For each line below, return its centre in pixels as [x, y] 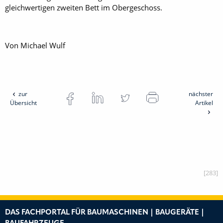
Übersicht [23, 103]
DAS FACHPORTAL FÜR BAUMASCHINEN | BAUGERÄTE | [105, 213]
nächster [201, 94]
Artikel [204, 103]
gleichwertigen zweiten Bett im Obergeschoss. [84, 8]
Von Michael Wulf [35, 46]
